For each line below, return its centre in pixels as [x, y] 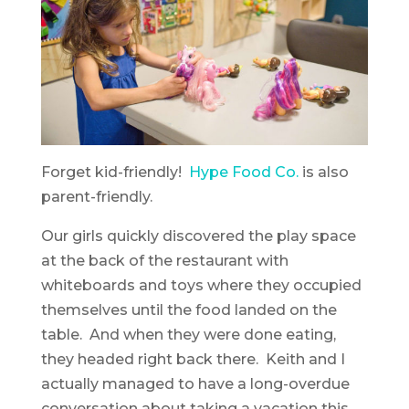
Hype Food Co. [243, 172]
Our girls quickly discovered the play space [198, 236]
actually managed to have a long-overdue [195, 383]
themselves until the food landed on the [189, 309]
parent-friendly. [96, 196]
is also [323, 172]
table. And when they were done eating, [188, 334]
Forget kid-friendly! [115, 172]
